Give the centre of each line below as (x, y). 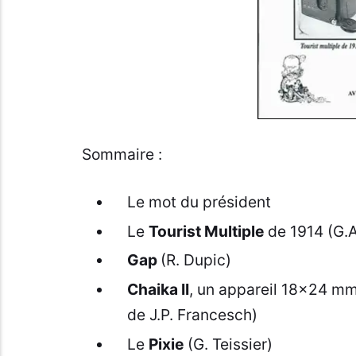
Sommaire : (122, 154)
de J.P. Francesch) (192, 314)
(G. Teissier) (228, 344)
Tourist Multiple (206, 231)
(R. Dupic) (195, 260)
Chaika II (158, 289)
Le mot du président (199, 201)
